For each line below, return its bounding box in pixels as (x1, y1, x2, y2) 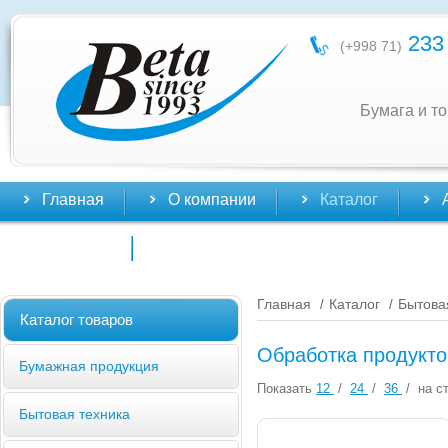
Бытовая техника (19, 405, 130, 422)
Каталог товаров (20, 310, 133, 328)
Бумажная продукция (19, 357, 159, 374)
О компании (168, 191, 256, 208)
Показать (257, 381, 312, 397)
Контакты (42, 237, 111, 255)
